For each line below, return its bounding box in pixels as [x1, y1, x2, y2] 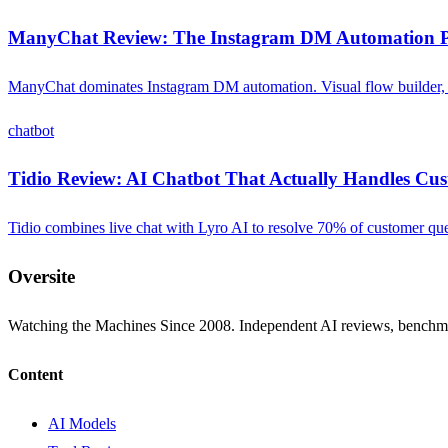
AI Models [48, 415, 116, 433]
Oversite [8, 265, 75, 287]
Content [8, 365, 63, 383]
